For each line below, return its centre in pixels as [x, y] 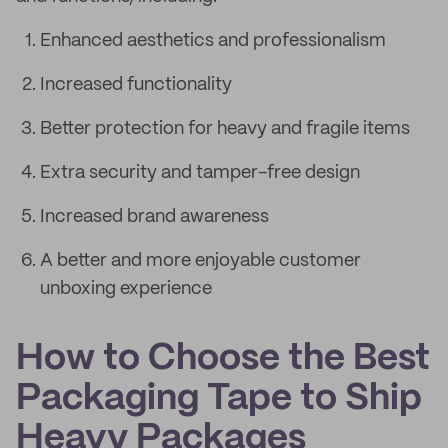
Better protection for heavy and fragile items [225, 129]
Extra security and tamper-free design [200, 173]
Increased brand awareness [154, 217]
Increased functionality [136, 85]
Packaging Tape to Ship [219, 399]
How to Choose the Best [223, 359]
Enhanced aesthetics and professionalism [213, 41]
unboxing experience [126, 289]
